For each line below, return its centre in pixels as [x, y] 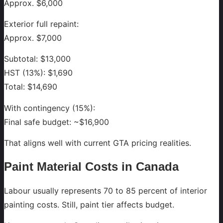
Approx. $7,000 [33, 38]
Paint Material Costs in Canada [91, 167]
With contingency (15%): [50, 108]
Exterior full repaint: [41, 24]
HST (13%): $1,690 [38, 73]
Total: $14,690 [31, 87]
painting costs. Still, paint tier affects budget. [89, 205]
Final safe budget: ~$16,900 [56, 122]
